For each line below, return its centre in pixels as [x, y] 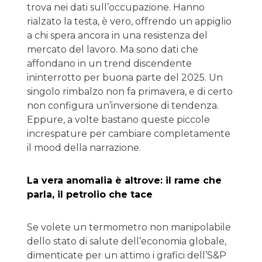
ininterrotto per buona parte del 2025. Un [125, 77]
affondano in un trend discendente [109, 63]
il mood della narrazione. [84, 148]
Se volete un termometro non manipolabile [129, 227]
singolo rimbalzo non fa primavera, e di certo [130, 92]
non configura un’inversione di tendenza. [123, 106]
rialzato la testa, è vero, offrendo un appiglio [129, 21]
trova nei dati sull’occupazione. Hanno [116, 7]
